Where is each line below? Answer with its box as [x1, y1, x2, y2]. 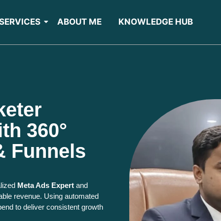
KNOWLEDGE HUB [118, 17, 193, 27]
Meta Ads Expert [17, 181, 74, 189]
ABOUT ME [57, 17, 102, 27]
